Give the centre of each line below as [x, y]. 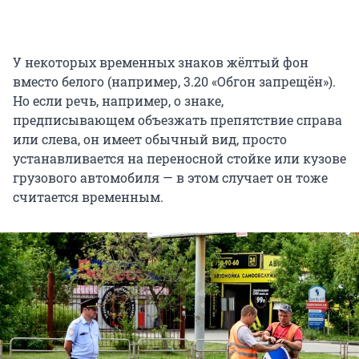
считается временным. [88, 197]
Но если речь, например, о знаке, [118, 101]
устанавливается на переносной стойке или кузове [179, 159]
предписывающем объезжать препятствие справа [177, 120]
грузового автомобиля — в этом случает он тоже [170, 178]
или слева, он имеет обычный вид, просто [150, 139]
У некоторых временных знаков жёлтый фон [161, 63]
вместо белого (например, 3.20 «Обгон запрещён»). [174, 82]
